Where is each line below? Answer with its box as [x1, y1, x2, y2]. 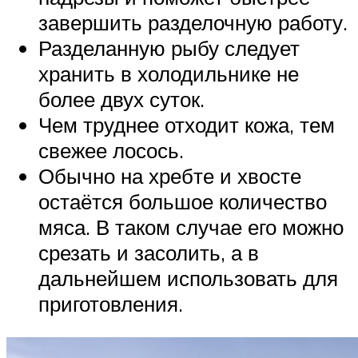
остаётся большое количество [38, 189, 327, 215]
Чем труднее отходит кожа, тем [38, 112, 335, 138]
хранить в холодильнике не [38, 61, 299, 87]
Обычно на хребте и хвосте [38, 163, 301, 189]
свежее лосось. [38, 137, 184, 164]
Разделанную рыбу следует [38, 35, 300, 62]
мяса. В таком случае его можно [38, 214, 344, 241]
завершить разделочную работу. [38, 10, 348, 36]
